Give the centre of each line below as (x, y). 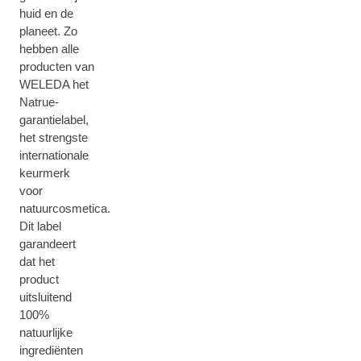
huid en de (46, 13)
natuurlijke (46, 332)
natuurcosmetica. (65, 208)
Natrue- (39, 102)
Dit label (40, 226)
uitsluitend (46, 297)
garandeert (48, 244)
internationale (54, 155)
